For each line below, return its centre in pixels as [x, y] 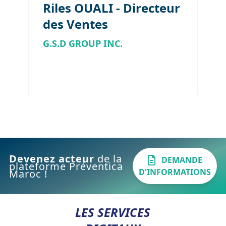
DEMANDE [182, 160]
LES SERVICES [113, 212]
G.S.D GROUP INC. [83, 44]
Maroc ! [28, 174]
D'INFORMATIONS [175, 172]
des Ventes [75, 24]
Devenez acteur [53, 158]
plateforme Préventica [66, 166]
